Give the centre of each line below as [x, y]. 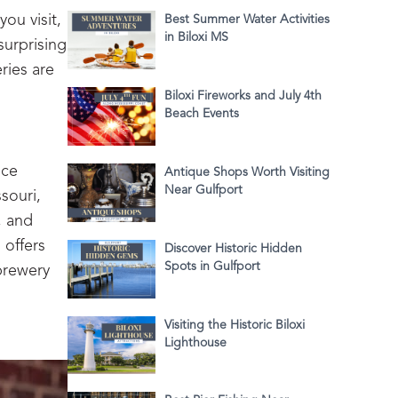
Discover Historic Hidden [233, 248]
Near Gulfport [203, 190]
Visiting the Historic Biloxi [235, 325]
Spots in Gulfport [212, 266]
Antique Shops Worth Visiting [247, 172]
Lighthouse [195, 342]
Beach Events [202, 113]
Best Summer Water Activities [247, 19]
